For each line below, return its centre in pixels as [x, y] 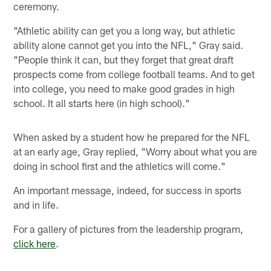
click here [35, 243]
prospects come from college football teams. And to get [134, 73]
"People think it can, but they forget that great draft [124, 59]
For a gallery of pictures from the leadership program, [129, 228]
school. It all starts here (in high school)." [102, 103]
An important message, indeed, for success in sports [128, 190]
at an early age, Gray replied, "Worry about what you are [135, 151]
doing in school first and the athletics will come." [120, 165]
